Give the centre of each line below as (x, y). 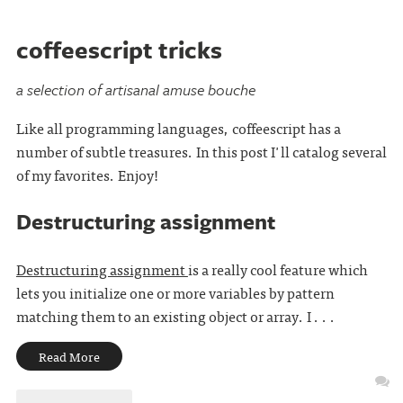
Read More (69, 356)
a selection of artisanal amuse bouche (135, 90)
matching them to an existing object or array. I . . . (175, 316)
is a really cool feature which (278, 269)
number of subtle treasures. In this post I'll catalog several (201, 151)
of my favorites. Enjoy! (87, 175)
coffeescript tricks (119, 49)
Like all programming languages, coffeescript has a (178, 128)
